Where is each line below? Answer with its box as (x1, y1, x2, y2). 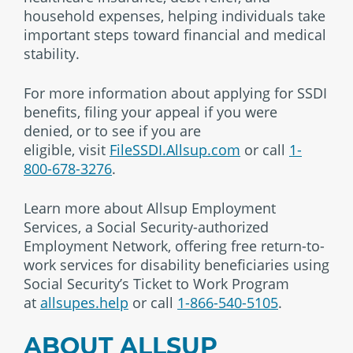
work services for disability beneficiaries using (24, 255, 329, 274)
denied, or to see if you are (24, 121, 201, 140)
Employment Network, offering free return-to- (24, 236, 325, 255)
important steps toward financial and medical (24, 25, 326, 44)
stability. (24, 44, 80, 63)
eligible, (24, 140, 75, 159)
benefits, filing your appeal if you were (24, 102, 277, 121)
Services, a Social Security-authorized (24, 217, 269, 236)
